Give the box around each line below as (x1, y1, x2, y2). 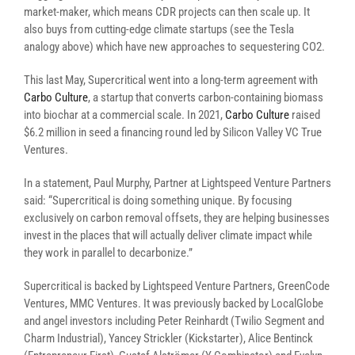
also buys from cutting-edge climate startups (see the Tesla (24, 22, 294, 36)
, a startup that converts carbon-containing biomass (88, 90, 323, 105)
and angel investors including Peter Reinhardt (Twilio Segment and (24, 314, 324, 328)
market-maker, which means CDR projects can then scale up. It (24, 5, 310, 19)
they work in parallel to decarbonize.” (24, 246, 193, 260)
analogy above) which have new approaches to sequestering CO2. (24, 40, 325, 54)
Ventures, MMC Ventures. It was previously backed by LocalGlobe (24, 296, 323, 311)
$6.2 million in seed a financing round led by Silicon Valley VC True (24, 125, 322, 139)
